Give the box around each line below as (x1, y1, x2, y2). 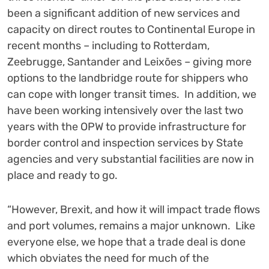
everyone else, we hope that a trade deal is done (7, 235, 246, 249)
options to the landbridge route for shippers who (7, 71, 248, 85)
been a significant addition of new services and (7, 7, 240, 20)
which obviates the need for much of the (7, 252, 209, 265)
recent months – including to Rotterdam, (7, 39, 210, 53)
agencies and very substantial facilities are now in (7, 153, 254, 166)
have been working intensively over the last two (7, 104, 243, 118)
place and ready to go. (7, 169, 118, 183)
